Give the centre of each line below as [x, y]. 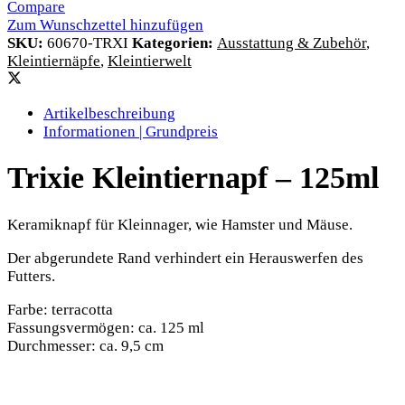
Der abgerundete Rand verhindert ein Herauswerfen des [185, 259]
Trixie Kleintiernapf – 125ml [193, 178]
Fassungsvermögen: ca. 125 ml [106, 328]
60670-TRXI [89, 42]
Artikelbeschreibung [109, 113]
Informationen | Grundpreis [131, 131]
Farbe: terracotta [60, 310]
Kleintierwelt [150, 61]
